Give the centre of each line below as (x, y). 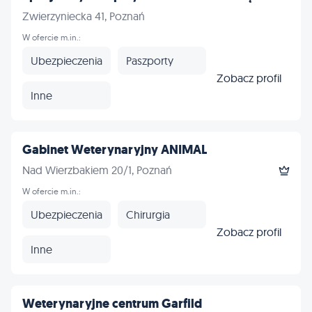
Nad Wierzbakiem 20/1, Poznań (97, 170)
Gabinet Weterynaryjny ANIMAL (115, 150)
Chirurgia (148, 214)
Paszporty (150, 60)
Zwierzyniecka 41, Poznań (84, 16)
